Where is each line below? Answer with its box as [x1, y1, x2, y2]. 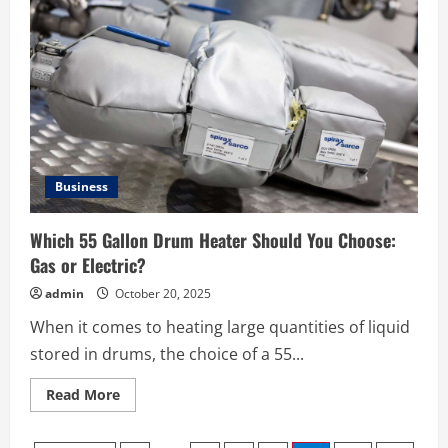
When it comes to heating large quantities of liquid [30, 315, 410, 338]
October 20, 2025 [112, 284, 211, 302]
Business [55, 177, 108, 195]
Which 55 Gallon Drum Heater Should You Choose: [30, 226, 396, 253]
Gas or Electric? [30, 251, 146, 278]
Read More [46, 384, 120, 404]
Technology [119, 90, 198, 110]
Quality [119, 34, 169, 54]
